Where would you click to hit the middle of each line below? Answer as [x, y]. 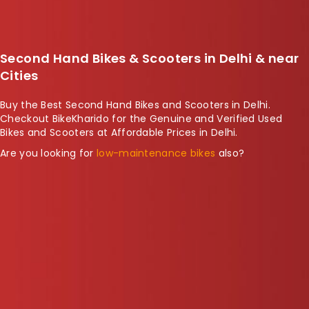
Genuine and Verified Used [216, 118]
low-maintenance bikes [156, 153]
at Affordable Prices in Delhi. [166, 132]
